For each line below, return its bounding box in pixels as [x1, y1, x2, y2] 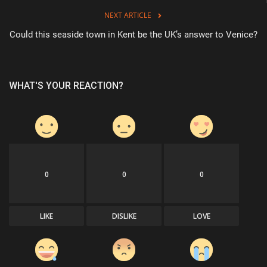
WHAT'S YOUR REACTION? [9, 80, 123, 92]
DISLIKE [111, 211, 136, 222]
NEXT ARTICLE [104, 10, 151, 21]
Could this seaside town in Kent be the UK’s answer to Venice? [10, 29, 257, 41]
